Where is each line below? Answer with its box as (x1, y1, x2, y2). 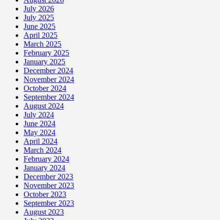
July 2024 (24, 110, 54, 119)
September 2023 (24, 199, 74, 208)
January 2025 (24, 57, 65, 66)
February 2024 (24, 155, 69, 164)
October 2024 (24, 84, 66, 93)
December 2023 (24, 172, 73, 181)
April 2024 (24, 137, 57, 146)
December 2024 (24, 66, 73, 75)
